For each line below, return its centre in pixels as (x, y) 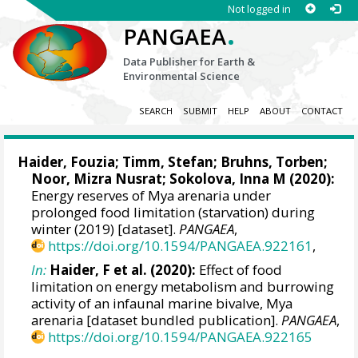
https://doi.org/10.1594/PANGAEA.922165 (181, 336)
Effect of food (239, 269)
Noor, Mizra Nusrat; (101, 179)
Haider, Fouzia (67, 162)
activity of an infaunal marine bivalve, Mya (162, 303)
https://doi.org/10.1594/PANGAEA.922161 (181, 246)
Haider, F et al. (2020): (123, 269)
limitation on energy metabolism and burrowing (183, 286)
